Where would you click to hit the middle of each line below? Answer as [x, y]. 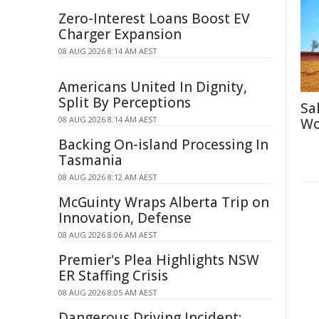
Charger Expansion [120, 34]
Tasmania [90, 160]
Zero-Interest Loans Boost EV [154, 19]
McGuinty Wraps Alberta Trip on [164, 202]
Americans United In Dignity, [153, 87]
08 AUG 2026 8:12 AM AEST [108, 177]
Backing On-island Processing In [163, 145]
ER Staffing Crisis [113, 276]
